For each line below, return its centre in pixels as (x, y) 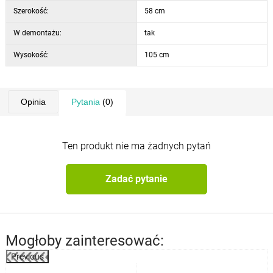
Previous (27, 256)
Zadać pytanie (136, 179)
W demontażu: (37, 33)
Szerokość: (31, 11)
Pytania (85, 101)
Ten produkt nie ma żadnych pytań (136, 146)
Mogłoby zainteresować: (84, 240)
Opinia (33, 101)
